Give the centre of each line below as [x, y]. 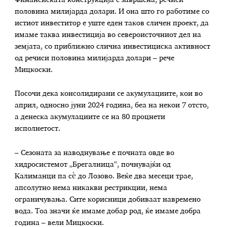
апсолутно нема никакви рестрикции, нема [91, 188]
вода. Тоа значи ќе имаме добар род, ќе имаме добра [108, 212]
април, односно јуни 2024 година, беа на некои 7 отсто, [112, 106]
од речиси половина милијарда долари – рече [95, 58]
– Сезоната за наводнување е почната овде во [95, 153]
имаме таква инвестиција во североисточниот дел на [108, 35]
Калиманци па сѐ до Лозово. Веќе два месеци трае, [104, 177]
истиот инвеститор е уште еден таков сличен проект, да [112, 23]
